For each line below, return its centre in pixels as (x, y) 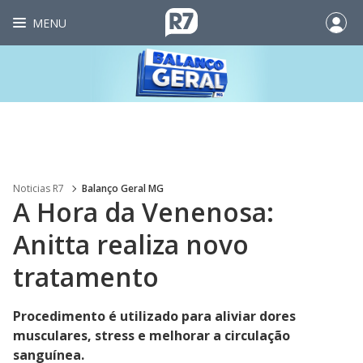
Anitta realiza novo (131, 244)
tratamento (86, 277)
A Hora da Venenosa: (143, 212)
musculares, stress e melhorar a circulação (152, 335)
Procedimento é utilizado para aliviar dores (154, 316)
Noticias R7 (38, 188)
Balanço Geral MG (123, 188)
